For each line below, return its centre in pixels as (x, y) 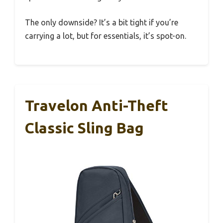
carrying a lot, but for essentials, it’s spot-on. (106, 36)
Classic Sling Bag (84, 128)
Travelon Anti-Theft (97, 106)
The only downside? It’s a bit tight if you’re (102, 23)
